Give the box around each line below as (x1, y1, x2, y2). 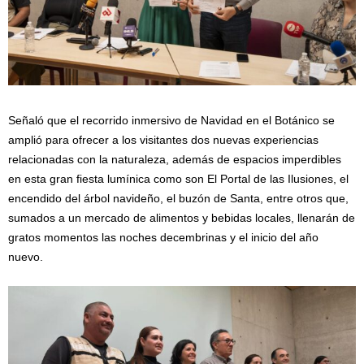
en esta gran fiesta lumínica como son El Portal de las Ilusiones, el (8, 171, 349, 185)
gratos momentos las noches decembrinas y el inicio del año (8, 230, 318, 244)
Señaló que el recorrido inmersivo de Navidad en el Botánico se (8, 113, 335, 127)
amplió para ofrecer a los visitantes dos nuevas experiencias (8, 132, 318, 146)
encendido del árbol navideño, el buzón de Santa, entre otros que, (8, 191, 349, 205)
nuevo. (8, 249, 43, 263)
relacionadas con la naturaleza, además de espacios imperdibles (8, 152, 341, 166)
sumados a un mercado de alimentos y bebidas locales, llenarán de (8, 210, 355, 224)
